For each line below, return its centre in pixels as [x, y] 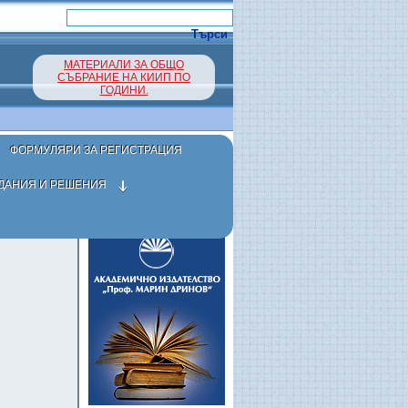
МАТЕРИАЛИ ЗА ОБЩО [124, 65]
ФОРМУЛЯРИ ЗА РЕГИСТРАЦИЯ [96, 151]
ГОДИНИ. [124, 90]
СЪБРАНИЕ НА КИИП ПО [124, 77]
